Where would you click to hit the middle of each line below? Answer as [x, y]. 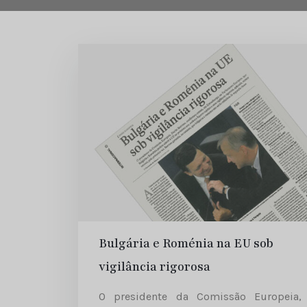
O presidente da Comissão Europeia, [200, 297]
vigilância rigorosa [155, 267]
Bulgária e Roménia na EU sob [186, 244]
